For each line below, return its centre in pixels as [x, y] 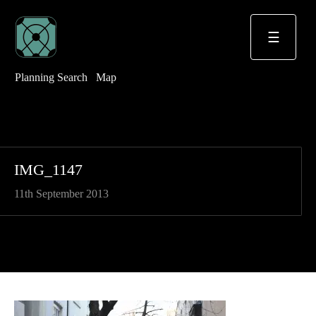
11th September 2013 [61, 194]
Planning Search [51, 78]
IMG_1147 [48, 170]
